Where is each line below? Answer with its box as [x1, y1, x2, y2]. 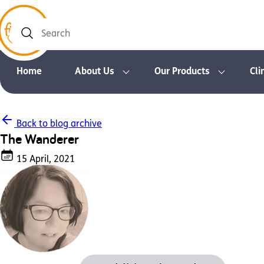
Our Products [154, 67, 210, 77]
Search [11, 35, 39, 44]
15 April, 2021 [14, 155, 75, 164]
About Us [75, 67, 114, 77]
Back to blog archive [14, 120, 102, 129]
